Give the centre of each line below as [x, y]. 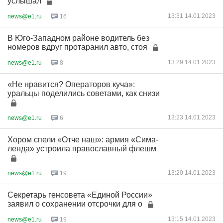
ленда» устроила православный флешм [82, 149]
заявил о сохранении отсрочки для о [75, 204]
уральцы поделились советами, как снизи [84, 93]
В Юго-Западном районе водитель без [78, 38]
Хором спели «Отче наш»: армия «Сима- [83, 140]
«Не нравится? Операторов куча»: [71, 84]
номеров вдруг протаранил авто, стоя [77, 47]
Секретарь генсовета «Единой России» [80, 195]
